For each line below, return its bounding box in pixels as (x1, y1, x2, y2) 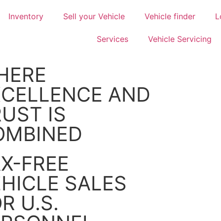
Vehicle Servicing (148, 34, 212, 44)
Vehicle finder (145, 11, 195, 21)
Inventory (8, 11, 43, 21)
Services (97, 34, 128, 44)
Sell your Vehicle (63, 11, 125, 21)
